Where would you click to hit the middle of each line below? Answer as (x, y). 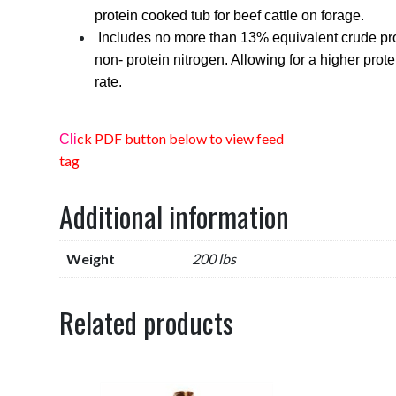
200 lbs (214, 258)
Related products (147, 322)
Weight (91, 258)
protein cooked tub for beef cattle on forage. (230, 15)
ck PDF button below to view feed (181, 138)
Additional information (175, 216)
